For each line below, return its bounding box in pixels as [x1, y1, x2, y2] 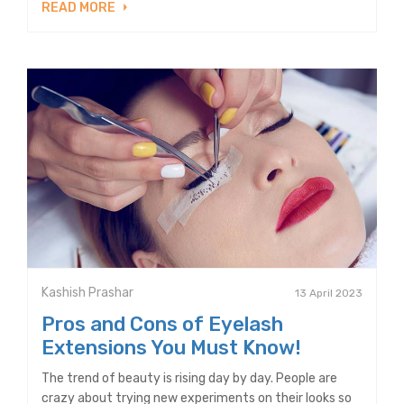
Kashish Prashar [41, 285, 133, 301]
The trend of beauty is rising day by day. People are [41, 371, 337, 387]
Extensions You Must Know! [41, 335, 301, 361]
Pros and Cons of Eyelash [41, 312, 283, 337]
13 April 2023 [295, 287, 363, 300]
